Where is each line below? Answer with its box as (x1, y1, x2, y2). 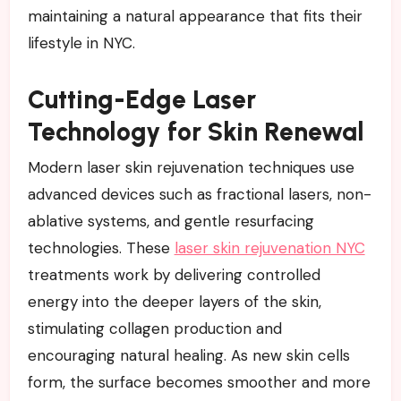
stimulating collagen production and (27, 318, 282, 338)
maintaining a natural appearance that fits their (27, 6, 363, 27)
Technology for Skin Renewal (27, 116, 364, 148)
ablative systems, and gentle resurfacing (27, 210, 314, 231)
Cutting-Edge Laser (27, 84, 256, 115)
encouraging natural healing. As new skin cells (27, 345, 350, 365)
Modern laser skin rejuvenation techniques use (27, 157, 354, 177)
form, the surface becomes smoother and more (27, 371, 371, 392)
